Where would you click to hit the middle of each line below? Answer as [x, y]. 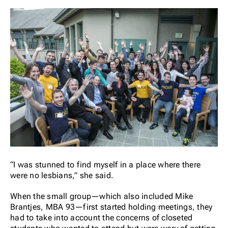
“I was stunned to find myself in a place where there [105, 164]
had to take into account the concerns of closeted [102, 217]
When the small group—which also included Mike [102, 196]
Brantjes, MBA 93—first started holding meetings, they [111, 207]
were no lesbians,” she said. [62, 175]
